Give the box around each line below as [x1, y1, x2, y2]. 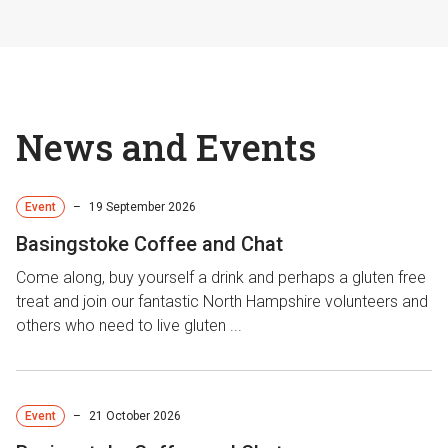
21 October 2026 [89, 409, 181, 423]
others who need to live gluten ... [16, 316, 242, 335]
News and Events [16, 123, 316, 171]
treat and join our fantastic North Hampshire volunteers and [16, 292, 428, 311]
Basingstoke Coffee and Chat [16, 232, 283, 256]
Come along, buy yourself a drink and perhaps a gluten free [16, 268, 426, 287]
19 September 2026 [89, 200, 196, 214]
